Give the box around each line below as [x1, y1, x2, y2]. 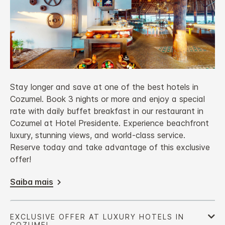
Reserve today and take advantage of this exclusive [10, 142, 210, 153]
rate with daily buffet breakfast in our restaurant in [10, 106, 203, 117]
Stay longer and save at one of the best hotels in [10, 82, 198, 92]
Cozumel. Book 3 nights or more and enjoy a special [10, 94, 205, 104]
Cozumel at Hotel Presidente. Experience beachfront [10, 118, 209, 129]
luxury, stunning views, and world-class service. [10, 130, 185, 141]
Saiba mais [10, 177, 53, 187]
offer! [10, 154, 31, 165]
